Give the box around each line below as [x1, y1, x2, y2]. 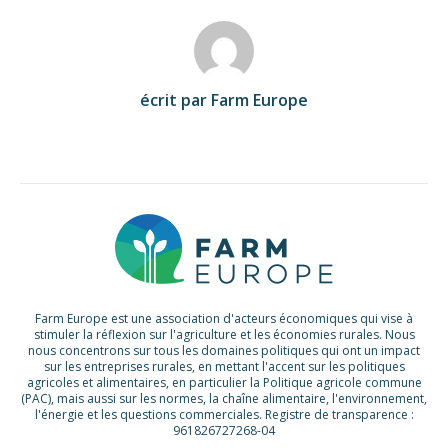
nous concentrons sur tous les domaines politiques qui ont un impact [28, 342, 420, 360]
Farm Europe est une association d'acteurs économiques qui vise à [35, 310, 413, 328]
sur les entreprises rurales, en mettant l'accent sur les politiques [43, 358, 405, 376]
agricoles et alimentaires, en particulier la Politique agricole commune [26, 374, 422, 392]
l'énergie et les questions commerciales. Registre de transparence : [34, 406, 414, 424]
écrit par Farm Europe [140, 89, 308, 112]
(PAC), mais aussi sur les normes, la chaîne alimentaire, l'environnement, [21, 390, 427, 408]
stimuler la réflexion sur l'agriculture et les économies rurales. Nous [33, 326, 415, 344]
